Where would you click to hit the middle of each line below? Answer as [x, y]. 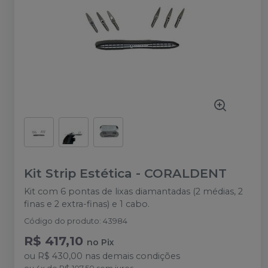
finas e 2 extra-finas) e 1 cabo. [87, 204]
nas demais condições [131, 256]
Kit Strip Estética [78, 173]
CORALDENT [185, 173]
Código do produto [62, 221]
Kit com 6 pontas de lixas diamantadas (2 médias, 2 [133, 191]
